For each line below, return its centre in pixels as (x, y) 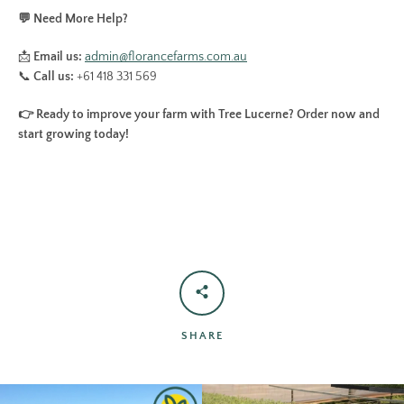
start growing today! (73, 134)
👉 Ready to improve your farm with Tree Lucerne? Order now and (199, 115)
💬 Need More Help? (73, 19)
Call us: (54, 77)
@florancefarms (161, 57)
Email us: (58, 57)
